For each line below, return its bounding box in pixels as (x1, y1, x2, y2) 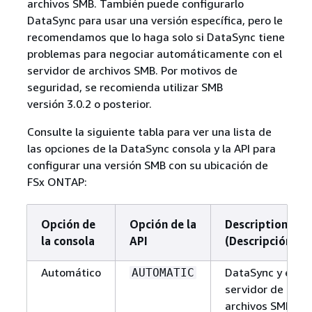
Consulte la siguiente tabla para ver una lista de (26, 124, 272, 139)
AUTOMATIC (131, 265, 194, 279)
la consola (40, 233, 95, 248)
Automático (40, 265, 101, 279)
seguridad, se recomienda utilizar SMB (26, 79, 223, 94)
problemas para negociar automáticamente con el (26, 46, 282, 61)
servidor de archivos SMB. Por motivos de (26, 63, 237, 77)
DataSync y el (224, 265, 294, 279)
